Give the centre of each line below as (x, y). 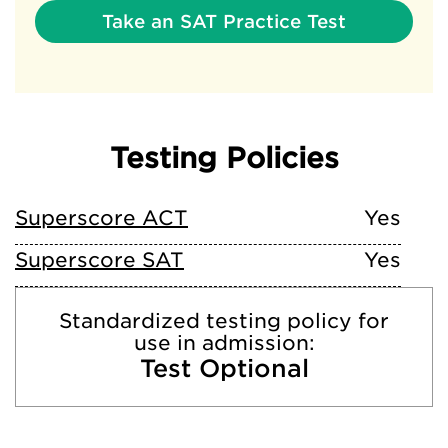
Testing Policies (224, 158)
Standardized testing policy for (224, 321)
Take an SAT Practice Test (224, 21)
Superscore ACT (101, 218)
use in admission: (224, 343)
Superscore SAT (99, 260)
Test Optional (224, 368)
